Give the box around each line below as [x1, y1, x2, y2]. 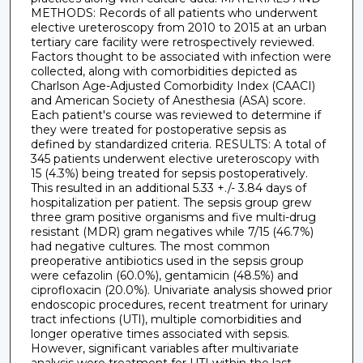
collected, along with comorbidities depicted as [30, 63, 297, 79]
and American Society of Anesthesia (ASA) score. [30, 92, 305, 108]
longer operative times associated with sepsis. [30, 326, 289, 341]
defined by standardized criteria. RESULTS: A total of [30, 136, 326, 152]
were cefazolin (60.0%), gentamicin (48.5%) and [30, 267, 298, 283]
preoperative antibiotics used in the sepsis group [30, 253, 304, 268]
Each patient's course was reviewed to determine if [30, 107, 321, 122]
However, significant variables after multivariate [30, 340, 299, 356]
